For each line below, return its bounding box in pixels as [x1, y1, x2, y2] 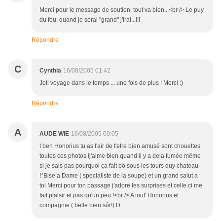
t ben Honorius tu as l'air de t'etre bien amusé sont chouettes [39, 143, 200, 150]
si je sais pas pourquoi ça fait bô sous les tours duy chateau [39, 162, 198, 170]
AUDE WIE [39, 130, 69, 138]
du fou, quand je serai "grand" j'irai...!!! [39, 16, 140, 24]
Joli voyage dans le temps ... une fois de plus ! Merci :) [39, 79, 183, 87]
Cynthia [39, 67, 61, 74]
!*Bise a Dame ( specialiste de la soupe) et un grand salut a [39, 172, 198, 180]
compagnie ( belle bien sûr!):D [39, 202, 120, 209]
